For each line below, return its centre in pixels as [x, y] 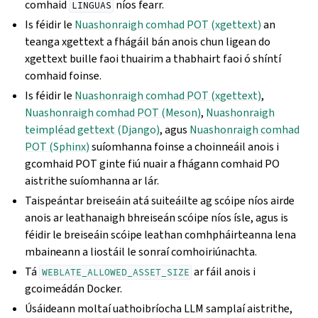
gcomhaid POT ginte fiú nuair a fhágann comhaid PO [153, 164]
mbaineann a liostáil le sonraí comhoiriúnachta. [141, 252]
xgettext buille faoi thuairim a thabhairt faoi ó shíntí [153, 59]
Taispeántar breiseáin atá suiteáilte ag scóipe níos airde [160, 201]
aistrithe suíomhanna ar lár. [92, 181]
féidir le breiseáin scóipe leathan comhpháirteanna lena [161, 235]
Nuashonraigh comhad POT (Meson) [113, 113]
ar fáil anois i [224, 272]
